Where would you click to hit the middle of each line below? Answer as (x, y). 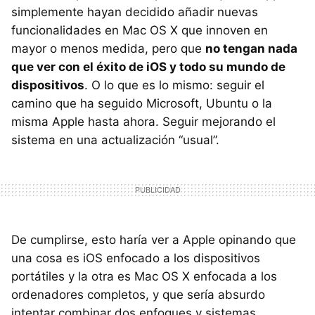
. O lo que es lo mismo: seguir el (174, 85)
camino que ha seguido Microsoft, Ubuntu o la (142, 103)
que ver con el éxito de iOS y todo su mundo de (148, 66)
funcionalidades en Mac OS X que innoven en (140, 30)
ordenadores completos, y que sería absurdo (138, 294)
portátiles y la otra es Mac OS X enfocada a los (144, 276)
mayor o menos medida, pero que (108, 48)
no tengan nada (251, 48)
